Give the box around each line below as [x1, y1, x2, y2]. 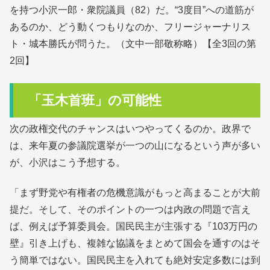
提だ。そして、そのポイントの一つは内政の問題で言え [10, 204, 251, 215]
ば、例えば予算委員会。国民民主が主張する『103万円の [10, 221, 257, 232]
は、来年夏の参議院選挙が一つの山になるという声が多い [10, 140, 260, 151]
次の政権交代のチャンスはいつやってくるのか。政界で [10, 123, 251, 134]
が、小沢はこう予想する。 [10, 157, 125, 168]
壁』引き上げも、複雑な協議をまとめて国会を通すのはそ [10, 238, 260, 249]
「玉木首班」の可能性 [28, 92, 162, 108]
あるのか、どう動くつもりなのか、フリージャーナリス [10, 22, 251, 33]
